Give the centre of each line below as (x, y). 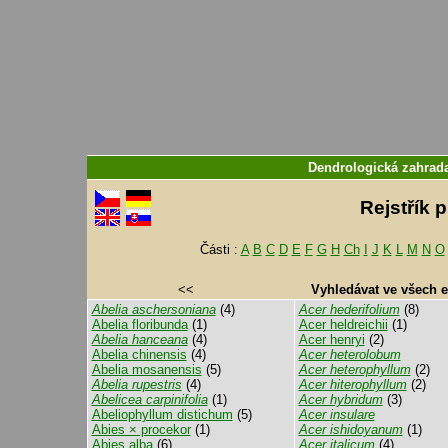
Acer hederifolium (349, 309)
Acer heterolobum (349, 354)
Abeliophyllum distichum (162, 414)
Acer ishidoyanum (350, 429)
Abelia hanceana (139, 339)
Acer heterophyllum (354, 369)
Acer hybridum (340, 399)
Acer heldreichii (343, 324)
